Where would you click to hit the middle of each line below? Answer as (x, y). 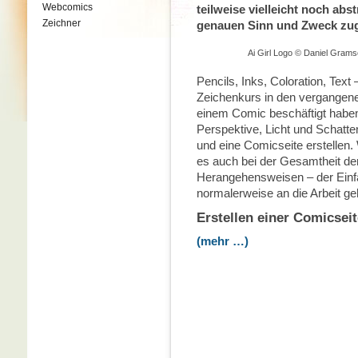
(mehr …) (223, 241)
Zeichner (62, 23)
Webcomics (68, 7)
